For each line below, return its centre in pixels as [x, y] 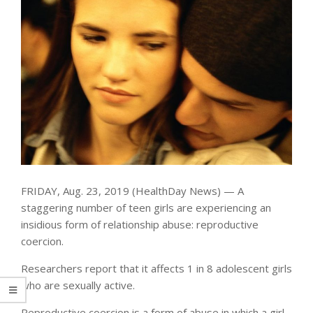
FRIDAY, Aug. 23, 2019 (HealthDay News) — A [132, 190]
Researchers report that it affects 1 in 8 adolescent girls [156, 268]
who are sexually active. [78, 285]
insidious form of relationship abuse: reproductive [140, 224]
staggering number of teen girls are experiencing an [146, 207]
